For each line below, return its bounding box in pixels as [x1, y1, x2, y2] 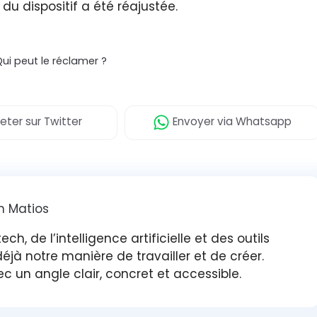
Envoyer [170, 114, 214, 129]
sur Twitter [23, 114, 82, 129]
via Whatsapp [214, 114, 292, 129]
